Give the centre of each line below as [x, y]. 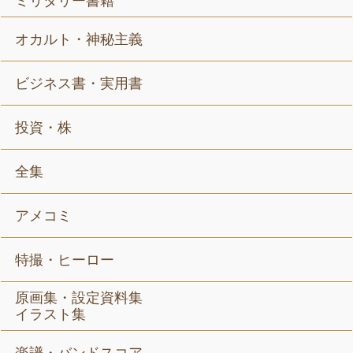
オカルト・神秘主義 [79, 40]
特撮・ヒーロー [65, 260]
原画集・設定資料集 [79, 298]
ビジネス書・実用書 [79, 84]
